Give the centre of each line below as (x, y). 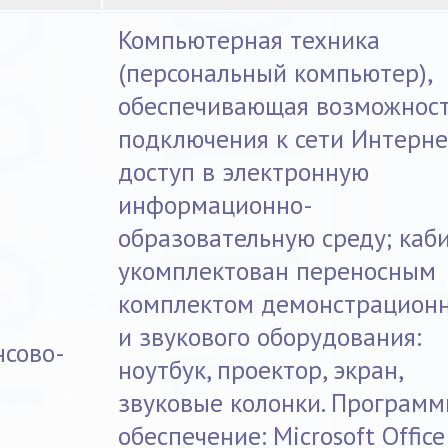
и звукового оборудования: (270, 337)
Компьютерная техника (249, 40)
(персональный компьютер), (276, 73)
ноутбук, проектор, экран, (261, 370)
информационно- (216, 205)
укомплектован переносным (277, 271)
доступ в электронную (244, 172)
